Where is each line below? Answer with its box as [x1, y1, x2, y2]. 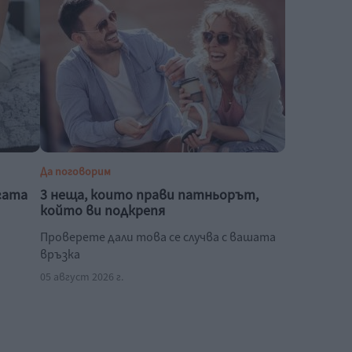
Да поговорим [40, 164, 112, 180]
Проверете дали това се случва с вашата [40, 229, 277, 246]
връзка [40, 246, 81, 263]
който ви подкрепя [40, 201, 166, 221]
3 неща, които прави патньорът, [40, 185, 259, 205]
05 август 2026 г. [40, 269, 124, 285]
